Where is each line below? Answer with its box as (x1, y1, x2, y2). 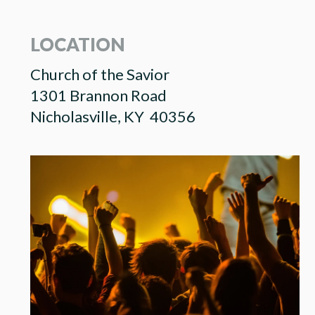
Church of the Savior (30, 65, 169, 84)
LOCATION (30, 33, 125, 56)
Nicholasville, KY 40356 (30, 107, 195, 127)
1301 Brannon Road (30, 86, 167, 105)
